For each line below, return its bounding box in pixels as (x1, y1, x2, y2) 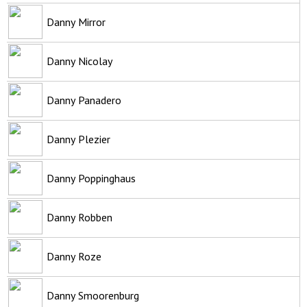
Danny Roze (47, 249, 101, 263)
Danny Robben (47, 210, 112, 224)
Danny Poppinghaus (47, 171, 136, 185)
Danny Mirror (47, 14, 106, 29)
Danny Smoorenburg (47, 288, 139, 302)
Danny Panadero (47, 93, 121, 107)
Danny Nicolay (47, 53, 112, 68)
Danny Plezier (47, 132, 110, 146)
